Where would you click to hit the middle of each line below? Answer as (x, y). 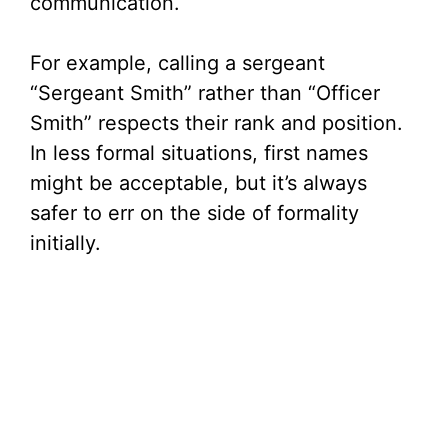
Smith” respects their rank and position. (216, 123)
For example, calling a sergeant (177, 63)
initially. (65, 243)
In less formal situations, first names (199, 153)
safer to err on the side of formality (194, 213)
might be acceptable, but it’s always (198, 183)
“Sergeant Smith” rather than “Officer (205, 93)
